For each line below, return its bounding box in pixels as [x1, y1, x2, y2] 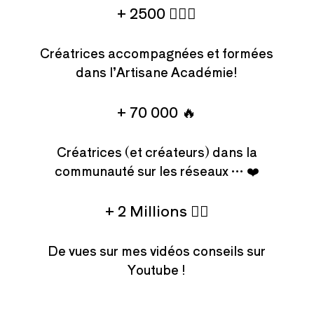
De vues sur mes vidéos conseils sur [48, 241, 266, 260]
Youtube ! [128, 260, 186, 279]
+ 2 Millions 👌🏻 [104, 200, 209, 221]
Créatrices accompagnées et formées [40, 43, 274, 62]
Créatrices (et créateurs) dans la [56, 142, 257, 161]
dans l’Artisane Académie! [76, 62, 238, 81]
